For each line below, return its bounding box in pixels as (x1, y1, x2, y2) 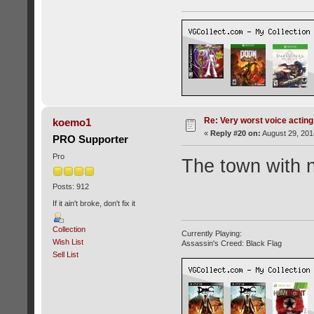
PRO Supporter (53, 133, 129, 145)
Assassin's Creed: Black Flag (181, 238, 282, 247)
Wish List (52, 237, 83, 246)
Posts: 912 (52, 182, 89, 191)
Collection (52, 224, 86, 233)
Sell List (52, 250, 78, 259)
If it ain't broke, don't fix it (52, 198, 135, 207)
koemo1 (53, 116, 92, 129)
